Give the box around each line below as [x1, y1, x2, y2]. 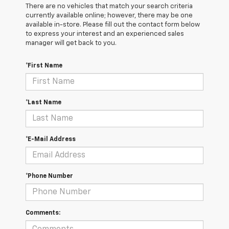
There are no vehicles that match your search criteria [26, 3, 193, 10]
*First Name [26, 63, 62, 70]
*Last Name [26, 100, 61, 106]
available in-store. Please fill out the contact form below [26, 21, 200, 29]
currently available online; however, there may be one [26, 12, 193, 19]
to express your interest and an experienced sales [26, 31, 184, 38]
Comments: [26, 210, 60, 217]
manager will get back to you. [26, 40, 117, 47]
